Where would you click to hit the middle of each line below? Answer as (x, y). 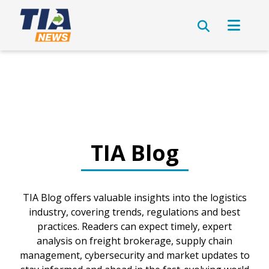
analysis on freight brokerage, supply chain (134, 241)
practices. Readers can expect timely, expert (134, 226)
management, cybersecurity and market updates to (134, 255)
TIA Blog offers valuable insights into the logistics (134, 198)
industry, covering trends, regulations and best (134, 212)
